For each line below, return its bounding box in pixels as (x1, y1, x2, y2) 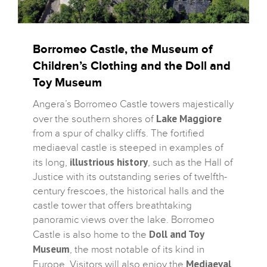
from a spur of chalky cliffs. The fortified (33, 127, 204, 139)
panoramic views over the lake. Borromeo (33, 213, 215, 226)
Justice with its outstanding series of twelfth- (33, 170, 227, 183)
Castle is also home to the (33, 228, 149, 241)
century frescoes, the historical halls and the (33, 185, 225, 197)
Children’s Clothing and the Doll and (33, 58, 231, 73)
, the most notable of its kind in (70, 243, 204, 256)
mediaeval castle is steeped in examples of (33, 141, 223, 154)
